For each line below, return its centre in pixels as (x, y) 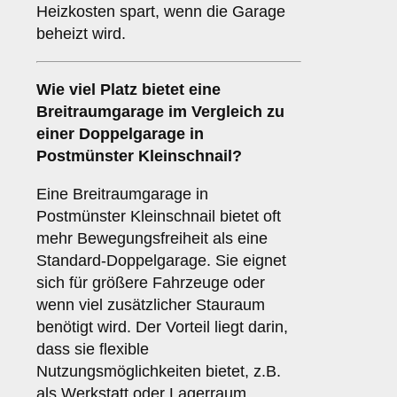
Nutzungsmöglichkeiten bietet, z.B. (159, 372)
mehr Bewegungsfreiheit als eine (152, 239)
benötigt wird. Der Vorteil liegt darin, (162, 327)
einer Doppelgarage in (120, 134)
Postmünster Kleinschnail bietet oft (159, 217)
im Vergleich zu (224, 112)
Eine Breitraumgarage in (122, 195)
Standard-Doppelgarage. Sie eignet (161, 261)
